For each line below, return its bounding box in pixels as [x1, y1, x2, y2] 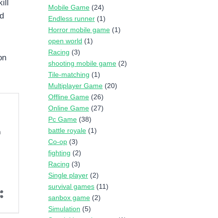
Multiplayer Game [48, 82, 103, 90]
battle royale [48, 127, 86, 135]
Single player [48, 171, 88, 180]
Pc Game [48, 115, 77, 124]
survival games [48, 182, 94, 191]
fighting [48, 149, 71, 157]
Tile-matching [48, 71, 90, 79]
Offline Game [48, 93, 89, 101]
